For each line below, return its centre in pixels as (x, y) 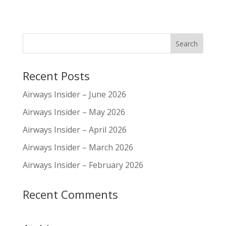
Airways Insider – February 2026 (83, 165)
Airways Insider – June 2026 (74, 94)
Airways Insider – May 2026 (74, 112)
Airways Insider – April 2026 (74, 130)
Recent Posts (56, 76)
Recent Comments (70, 194)
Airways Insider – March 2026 (78, 147)
